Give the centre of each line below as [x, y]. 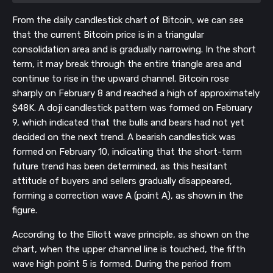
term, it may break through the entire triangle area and [127, 64]
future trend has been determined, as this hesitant [120, 166]
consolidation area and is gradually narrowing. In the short [134, 49]
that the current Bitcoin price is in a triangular [108, 34]
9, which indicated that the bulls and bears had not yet [128, 122]
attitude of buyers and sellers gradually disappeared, [122, 181]
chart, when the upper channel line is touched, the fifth [129, 249]
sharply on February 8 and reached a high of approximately [136, 93]
